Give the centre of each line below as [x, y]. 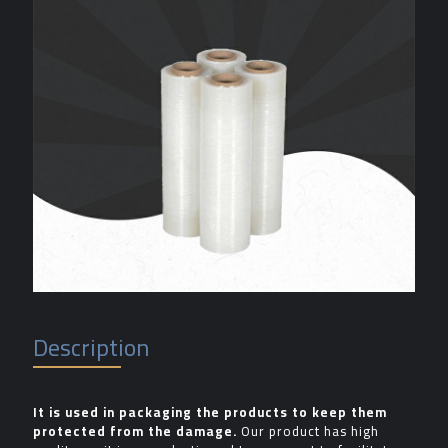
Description [91, 347]
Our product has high [310, 431]
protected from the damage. [137, 431]
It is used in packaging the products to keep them [210, 412]
